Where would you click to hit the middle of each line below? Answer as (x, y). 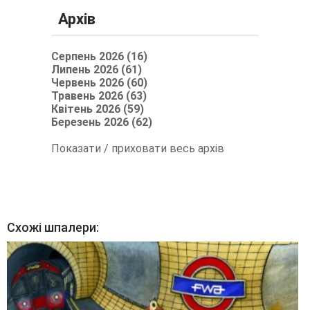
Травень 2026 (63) (99, 95)
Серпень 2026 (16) (99, 56)
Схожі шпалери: (53, 227)
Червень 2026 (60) (99, 82)
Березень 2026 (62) (102, 122)
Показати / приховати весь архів (138, 148)
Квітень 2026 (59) (98, 109)
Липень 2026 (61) (97, 69)
